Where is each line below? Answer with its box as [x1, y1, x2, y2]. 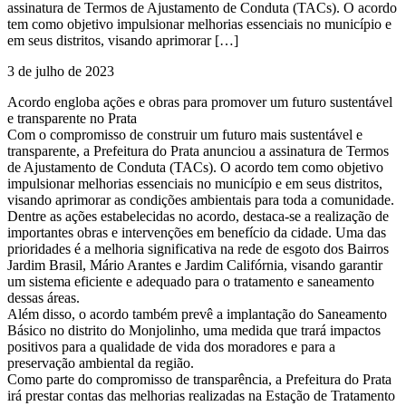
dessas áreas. [7, 289, 80, 305]
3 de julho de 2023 [7, 63, 114, 79]
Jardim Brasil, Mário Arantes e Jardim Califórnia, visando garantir [7, 256, 382, 273]
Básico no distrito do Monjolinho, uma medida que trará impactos [7, 322, 381, 338]
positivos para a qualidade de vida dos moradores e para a [7, 338, 335, 354]
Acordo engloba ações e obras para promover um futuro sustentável [7, 93, 392, 110]
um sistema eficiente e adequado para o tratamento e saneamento [7, 273, 374, 289]
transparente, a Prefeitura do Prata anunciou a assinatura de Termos [7, 142, 389, 159]
